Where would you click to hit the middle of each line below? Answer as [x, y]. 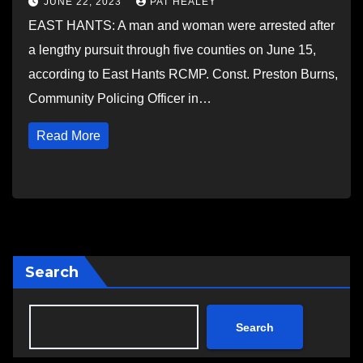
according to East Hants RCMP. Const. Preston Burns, [183, 74]
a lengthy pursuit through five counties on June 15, [172, 50]
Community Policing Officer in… [120, 98]
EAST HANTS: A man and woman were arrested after [181, 26]
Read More [68, 136]
